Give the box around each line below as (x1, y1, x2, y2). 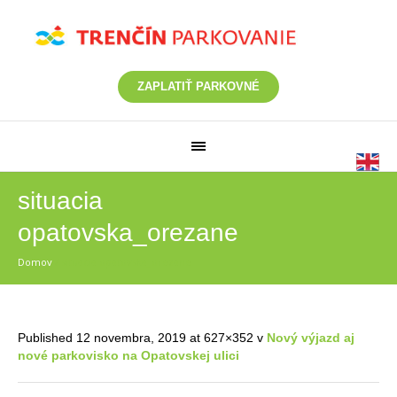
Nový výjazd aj (267, 331, 354, 345)
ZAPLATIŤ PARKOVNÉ (137, 80, 260, 93)
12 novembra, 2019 (76, 331, 186, 345)
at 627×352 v (186, 331, 267, 345)
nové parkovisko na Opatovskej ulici (18, 348, 239, 362)
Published (18, 331, 76, 345)
